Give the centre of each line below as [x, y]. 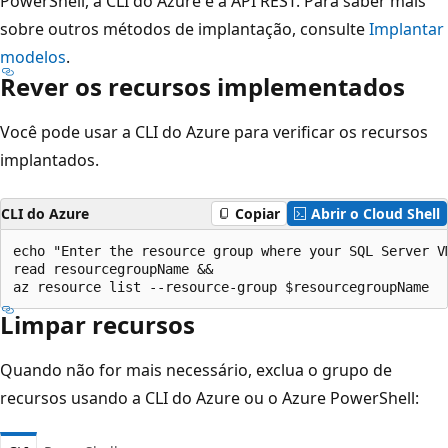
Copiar [258, 213]
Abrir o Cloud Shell [375, 213]
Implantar [406, 28]
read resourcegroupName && [113, 268]
